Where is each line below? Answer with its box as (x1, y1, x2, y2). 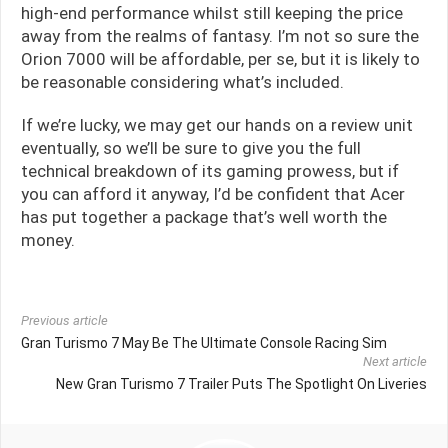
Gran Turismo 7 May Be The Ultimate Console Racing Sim (21, 334, 387, 351)
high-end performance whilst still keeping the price (21, 2, 403, 23)
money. (21, 229, 75, 250)
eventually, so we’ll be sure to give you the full (21, 137, 361, 158)
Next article (363, 353, 427, 369)
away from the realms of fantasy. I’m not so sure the (21, 25, 419, 46)
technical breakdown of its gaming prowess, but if (21, 160, 399, 181)
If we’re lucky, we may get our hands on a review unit (21, 114, 413, 135)
